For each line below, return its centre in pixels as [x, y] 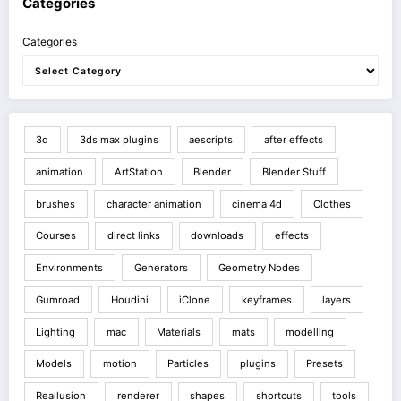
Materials [179, 332]
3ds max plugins [119, 140]
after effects [293, 140]
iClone [195, 299]
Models [54, 364]
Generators [161, 268]
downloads [218, 236]
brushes [56, 204]
